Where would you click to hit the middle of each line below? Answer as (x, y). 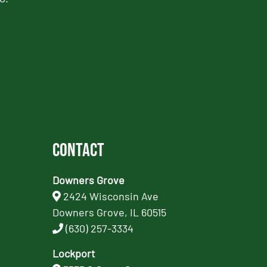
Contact (79, 151)
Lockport (74, 253)
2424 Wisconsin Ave (111, 196)
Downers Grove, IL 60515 (110, 212)
